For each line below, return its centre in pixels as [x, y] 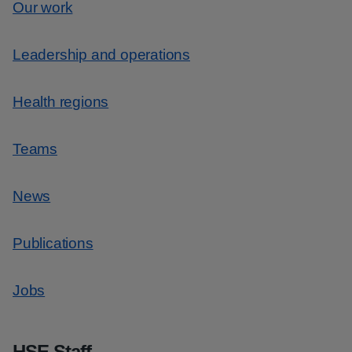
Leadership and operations [101, 55]
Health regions [61, 102]
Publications [53, 243]
